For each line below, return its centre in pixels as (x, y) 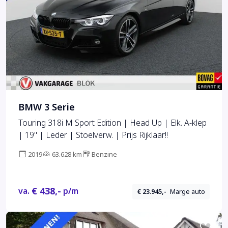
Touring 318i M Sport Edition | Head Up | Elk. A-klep (112, 123)
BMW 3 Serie (47, 108)
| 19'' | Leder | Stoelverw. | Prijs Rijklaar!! (93, 135)
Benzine (104, 155)
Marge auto (188, 191)
